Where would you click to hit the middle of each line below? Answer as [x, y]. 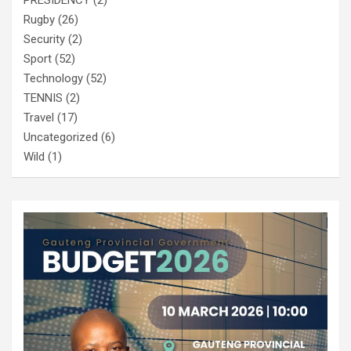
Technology [53, 78]
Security [44, 39]
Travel [39, 117]
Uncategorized [61, 137]
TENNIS [43, 98]
